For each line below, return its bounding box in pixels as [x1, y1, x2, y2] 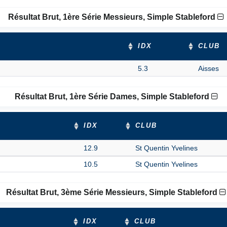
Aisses [198, 64, 219, 72]
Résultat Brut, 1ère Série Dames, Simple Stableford [14, 92, 211, 101]
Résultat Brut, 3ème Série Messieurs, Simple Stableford [6, 188, 219, 197]
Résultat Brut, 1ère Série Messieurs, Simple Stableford [8, 13, 217, 21]
